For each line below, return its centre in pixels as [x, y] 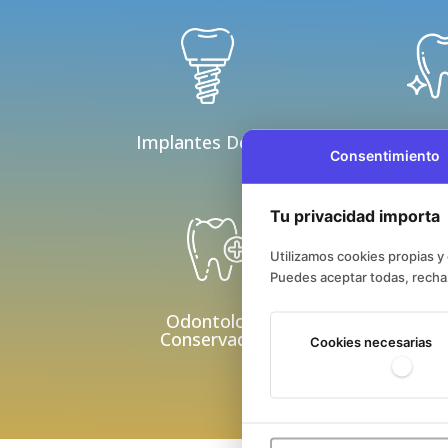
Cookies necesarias [370, 341]
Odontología [218, 320]
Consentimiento [385, 155]
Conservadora [218, 338]
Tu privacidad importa [355, 215]
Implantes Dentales [218, 142]
